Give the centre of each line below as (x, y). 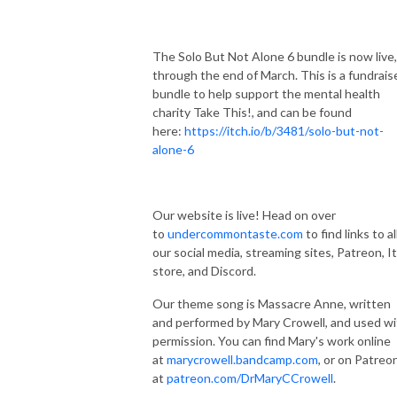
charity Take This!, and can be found (252, 112)
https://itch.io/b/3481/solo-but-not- (284, 130)
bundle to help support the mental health (266, 93)
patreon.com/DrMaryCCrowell (250, 378)
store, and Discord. (204, 270)
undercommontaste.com (235, 233)
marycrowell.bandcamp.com (242, 359)
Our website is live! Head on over (244, 214)
